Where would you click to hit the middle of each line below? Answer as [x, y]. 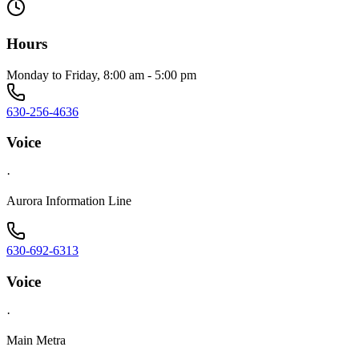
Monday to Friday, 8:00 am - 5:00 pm [101, 75]
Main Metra [36, 340]
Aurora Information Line [69, 201]
